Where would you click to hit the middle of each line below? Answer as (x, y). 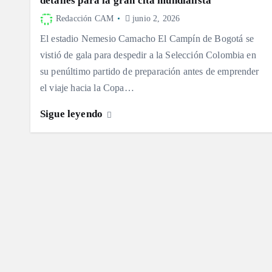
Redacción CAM (85, 19)
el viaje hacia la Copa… (87, 88)
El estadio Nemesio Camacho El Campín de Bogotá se (147, 39)
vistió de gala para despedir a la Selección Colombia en (148, 55)
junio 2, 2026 (155, 19)
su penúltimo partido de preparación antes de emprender (150, 72)
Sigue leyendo (73, 114)
